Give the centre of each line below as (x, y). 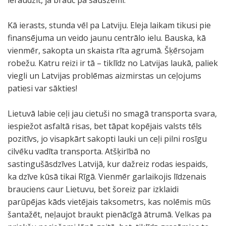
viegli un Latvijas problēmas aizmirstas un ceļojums (104, 76)
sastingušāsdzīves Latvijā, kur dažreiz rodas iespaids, (108, 164)
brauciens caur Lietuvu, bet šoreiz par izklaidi (93, 189)
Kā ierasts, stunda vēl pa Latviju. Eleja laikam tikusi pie (109, 25)
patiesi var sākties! (42, 88)
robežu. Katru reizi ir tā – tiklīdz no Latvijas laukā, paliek (113, 63)
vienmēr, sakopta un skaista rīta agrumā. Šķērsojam (106, 50)
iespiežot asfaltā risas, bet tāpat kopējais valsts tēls (105, 126)
